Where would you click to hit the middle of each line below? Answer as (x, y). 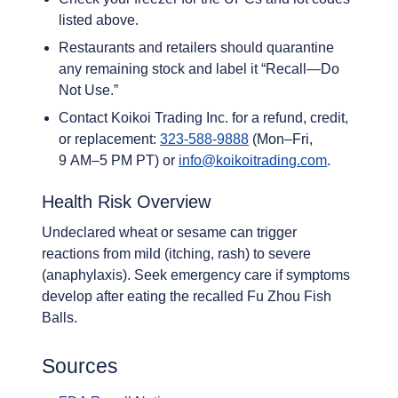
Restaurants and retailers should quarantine (197, 47)
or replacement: (110, 139)
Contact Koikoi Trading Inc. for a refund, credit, (204, 117)
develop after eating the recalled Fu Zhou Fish (187, 297)
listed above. (99, 20)
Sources (80, 366)
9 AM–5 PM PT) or (119, 160)
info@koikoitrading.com (253, 160)
